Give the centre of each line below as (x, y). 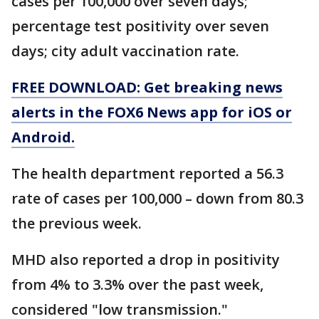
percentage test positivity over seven (140, 26)
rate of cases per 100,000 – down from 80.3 (157, 199)
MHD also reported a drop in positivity (146, 260)
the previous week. (77, 224)
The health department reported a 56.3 (147, 174)
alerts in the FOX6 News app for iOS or (152, 113)
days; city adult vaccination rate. (125, 51)
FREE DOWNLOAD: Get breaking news (147, 88)
